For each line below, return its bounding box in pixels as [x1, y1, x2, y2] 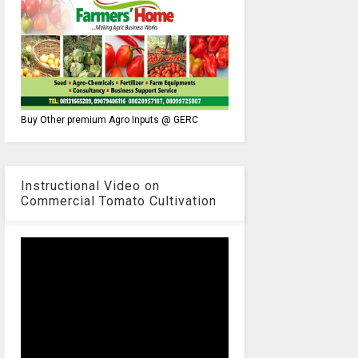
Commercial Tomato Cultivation [20, 193, 217, 209]
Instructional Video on [20, 177, 160, 193]
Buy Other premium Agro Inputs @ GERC [20, 113, 198, 125]
